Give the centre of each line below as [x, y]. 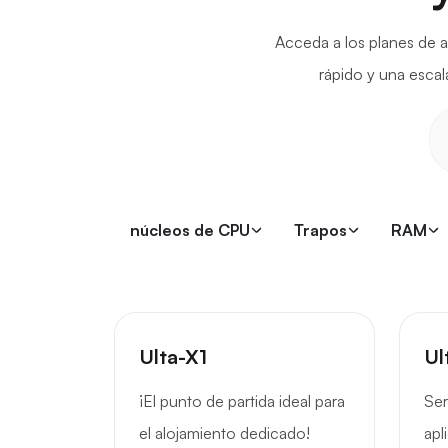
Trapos [320, 230]
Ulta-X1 [173, 356]
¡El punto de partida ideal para [242, 401]
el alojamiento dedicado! [224, 433]
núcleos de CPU [190, 230]
